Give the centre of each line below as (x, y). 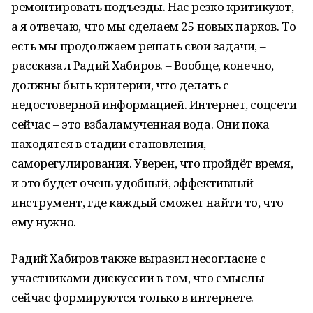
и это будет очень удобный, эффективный (133, 183)
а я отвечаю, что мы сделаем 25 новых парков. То (154, 26)
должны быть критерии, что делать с (120, 85)
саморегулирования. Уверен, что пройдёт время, (152, 163)
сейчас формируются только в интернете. (133, 297)
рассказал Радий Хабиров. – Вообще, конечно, (143, 65)
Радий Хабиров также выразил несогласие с (139, 258)
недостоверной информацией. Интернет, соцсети (154, 104)
